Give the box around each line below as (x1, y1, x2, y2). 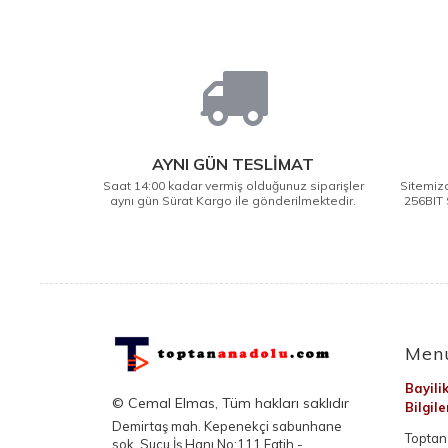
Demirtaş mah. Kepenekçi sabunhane (112, 417, 342, 434)
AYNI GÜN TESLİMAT (152, 154, 315, 174)
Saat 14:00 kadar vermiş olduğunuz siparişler (102, 178, 364, 193)
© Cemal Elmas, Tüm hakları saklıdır (112, 393, 349, 412)
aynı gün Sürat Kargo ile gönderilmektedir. (110, 193, 357, 208)
